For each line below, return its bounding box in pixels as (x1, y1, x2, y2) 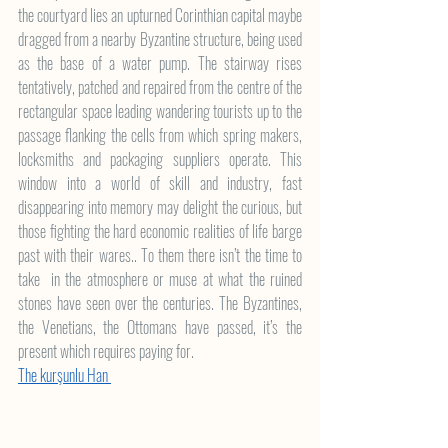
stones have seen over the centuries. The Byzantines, (18, 291, 302, 315)
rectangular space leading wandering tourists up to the (18, 99, 302, 123)
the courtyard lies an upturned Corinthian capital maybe (18, 3, 302, 27)
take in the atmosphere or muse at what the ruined (18, 267, 302, 291)
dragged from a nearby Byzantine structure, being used (18, 27, 302, 51)
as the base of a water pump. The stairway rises (18, 51, 302, 75)
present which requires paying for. (18, 339, 194, 363)
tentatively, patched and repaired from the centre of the (18, 75, 302, 99)
